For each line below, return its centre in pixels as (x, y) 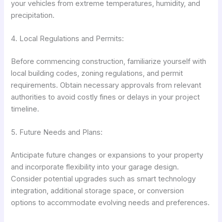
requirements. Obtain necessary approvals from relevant (106, 85)
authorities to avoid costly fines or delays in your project (106, 97)
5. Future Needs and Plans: (57, 133)
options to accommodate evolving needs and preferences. (111, 203)
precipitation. (33, 15)
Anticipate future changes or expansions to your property (107, 155)
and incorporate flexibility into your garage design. (95, 167)
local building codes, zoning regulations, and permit (97, 73)
